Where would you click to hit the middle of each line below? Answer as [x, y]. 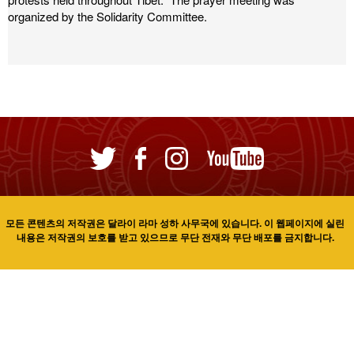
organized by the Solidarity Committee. [111, 16]
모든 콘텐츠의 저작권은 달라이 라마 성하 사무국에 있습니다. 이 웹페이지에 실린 [175, 223]
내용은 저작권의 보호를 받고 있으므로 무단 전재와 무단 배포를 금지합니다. [175, 237]
